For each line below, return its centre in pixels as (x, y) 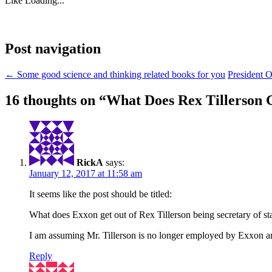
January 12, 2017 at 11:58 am (86, 173)
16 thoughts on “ (56, 100)
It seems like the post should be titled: (100, 194)
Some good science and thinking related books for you (120, 75)
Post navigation (53, 49)
